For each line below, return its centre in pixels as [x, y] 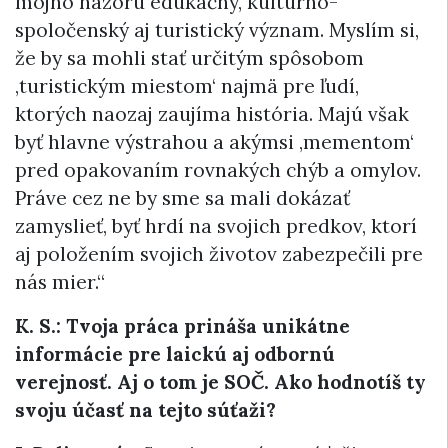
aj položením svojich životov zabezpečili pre [219, 253]
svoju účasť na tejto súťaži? [145, 409]
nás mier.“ [60, 281]
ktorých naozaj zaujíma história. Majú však [212, 113]
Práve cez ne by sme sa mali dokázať [182, 197]
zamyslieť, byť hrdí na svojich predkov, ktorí [216, 225]
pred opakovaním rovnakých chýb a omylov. [218, 169]
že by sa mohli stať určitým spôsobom [189, 57]
